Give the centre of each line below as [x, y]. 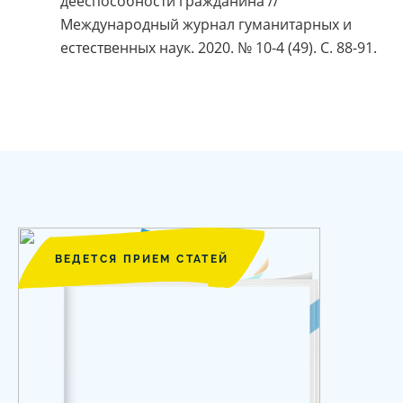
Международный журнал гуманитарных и [206, 25]
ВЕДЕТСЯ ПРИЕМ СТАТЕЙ [142, 260]
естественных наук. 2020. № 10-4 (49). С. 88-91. [219, 48]
